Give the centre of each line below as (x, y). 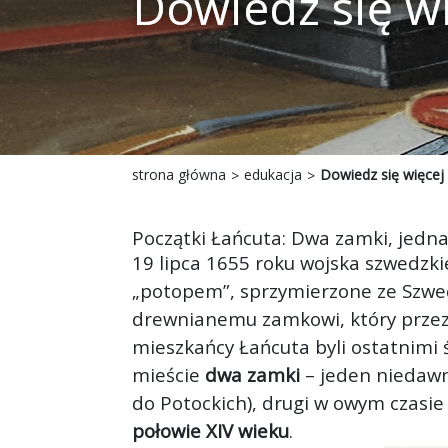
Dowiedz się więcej (382, 175)
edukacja (273, 175)
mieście (168, 375)
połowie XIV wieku (210, 431)
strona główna (179, 175)
